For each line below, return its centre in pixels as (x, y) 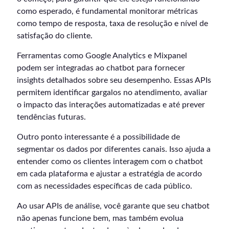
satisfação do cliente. (55, 36)
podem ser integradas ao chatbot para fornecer (101, 68)
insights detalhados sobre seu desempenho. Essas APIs (114, 81)
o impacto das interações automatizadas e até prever (111, 105)
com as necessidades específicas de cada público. (105, 186)
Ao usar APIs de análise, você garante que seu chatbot (113, 206)
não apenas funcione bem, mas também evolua (100, 219)
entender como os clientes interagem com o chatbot (110, 162)
